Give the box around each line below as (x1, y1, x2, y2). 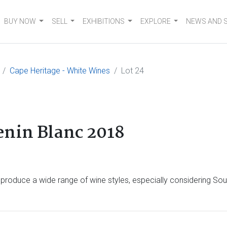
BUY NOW (4, 17, 36, 25)
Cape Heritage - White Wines (10, 66, 110, 75)
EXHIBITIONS (83, 17, 125, 25)
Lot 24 (121, 66, 144, 75)
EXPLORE (140, 17, 171, 25)
